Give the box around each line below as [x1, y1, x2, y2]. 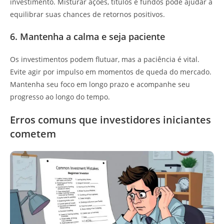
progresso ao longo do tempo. [10, 92, 110, 101]
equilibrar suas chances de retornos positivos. [10, 9, 165, 19]
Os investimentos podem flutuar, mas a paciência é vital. [10, 54, 199, 64]
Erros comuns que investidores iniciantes [10, 113, 211, 126]
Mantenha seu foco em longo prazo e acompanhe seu [10, 79, 190, 89]
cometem [10, 127, 56, 140]
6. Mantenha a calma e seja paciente [10, 30, 165, 42]
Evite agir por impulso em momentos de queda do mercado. [10, 67, 211, 76]
